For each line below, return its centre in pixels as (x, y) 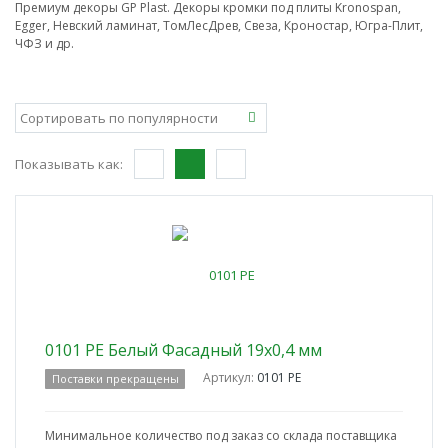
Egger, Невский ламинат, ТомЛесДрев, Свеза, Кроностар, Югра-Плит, (219, 26)
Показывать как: (69, 164)
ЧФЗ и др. (44, 44)
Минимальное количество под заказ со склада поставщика (221, 436)
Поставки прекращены (115, 379)
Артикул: (230, 378)
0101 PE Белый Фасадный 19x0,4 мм (183, 350)
